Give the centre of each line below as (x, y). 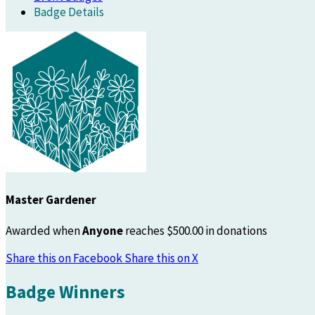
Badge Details (69, 12)
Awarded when (44, 231)
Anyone (103, 231)
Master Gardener (51, 199)
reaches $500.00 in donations (195, 231)
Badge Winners (65, 292)
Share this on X (161, 258)
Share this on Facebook (65, 258)
